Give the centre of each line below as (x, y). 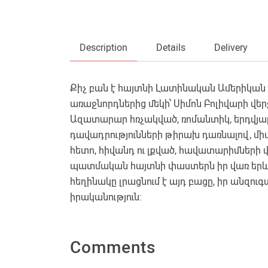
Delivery (231, 48)
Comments (113, 247)
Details (171, 48)
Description (103, 48)
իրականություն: (106, 197)
